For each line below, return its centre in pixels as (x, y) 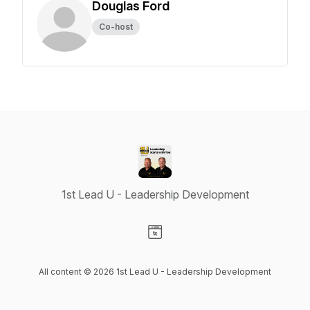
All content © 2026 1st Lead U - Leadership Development (155, 272)
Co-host (116, 27)
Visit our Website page (210, 246)
